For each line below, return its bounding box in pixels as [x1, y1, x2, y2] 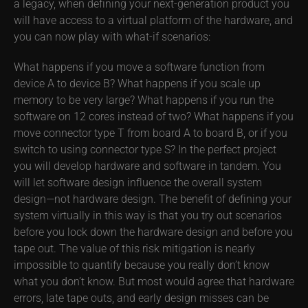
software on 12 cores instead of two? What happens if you [14, 109, 294, 124]
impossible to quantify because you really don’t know [14, 257, 269, 272]
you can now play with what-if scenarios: [14, 29, 210, 44]
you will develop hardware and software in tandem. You [14, 158, 281, 173]
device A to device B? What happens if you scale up [14, 76, 261, 91]
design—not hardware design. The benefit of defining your [14, 191, 291, 206]
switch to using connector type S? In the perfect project [14, 142, 276, 157]
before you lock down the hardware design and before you [14, 224, 293, 239]
